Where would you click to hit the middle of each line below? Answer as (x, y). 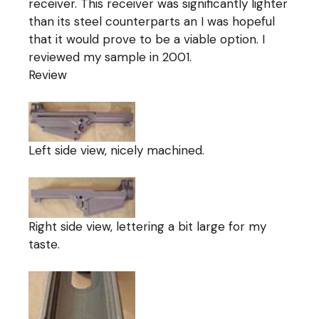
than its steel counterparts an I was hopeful (152, 21)
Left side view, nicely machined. (117, 150)
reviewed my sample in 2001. (110, 57)
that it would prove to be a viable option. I (147, 39)
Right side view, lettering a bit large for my (148, 226)
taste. (45, 244)
